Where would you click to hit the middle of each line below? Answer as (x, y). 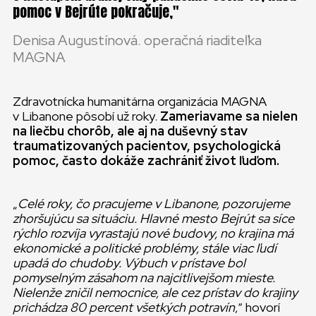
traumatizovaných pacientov (100, 146)
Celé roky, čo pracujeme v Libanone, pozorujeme (154, 203)
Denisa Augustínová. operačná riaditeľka (137, 40)
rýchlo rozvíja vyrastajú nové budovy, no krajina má (153, 233)
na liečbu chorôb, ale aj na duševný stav (130, 131)
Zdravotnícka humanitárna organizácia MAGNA (140, 101)
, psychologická (234, 146)
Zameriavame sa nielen (229, 116)
